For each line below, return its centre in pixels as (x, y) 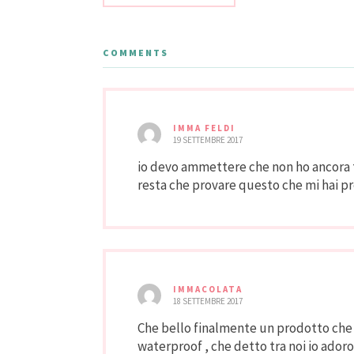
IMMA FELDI (204, 128)
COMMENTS (136, 53)
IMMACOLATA (208, 290)
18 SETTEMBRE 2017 (208, 301)
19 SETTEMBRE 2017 (208, 140)
